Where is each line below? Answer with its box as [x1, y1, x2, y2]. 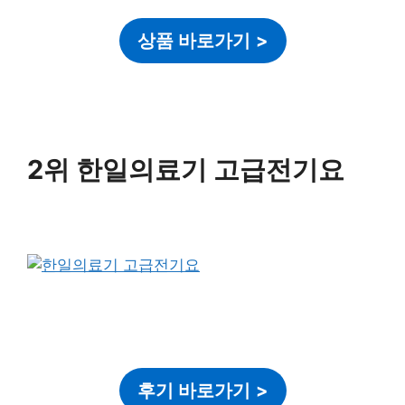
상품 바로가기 [137, 30, 250, 52]
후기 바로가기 [137, 380, 250, 402]
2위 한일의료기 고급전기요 [27, 154, 344, 186]
